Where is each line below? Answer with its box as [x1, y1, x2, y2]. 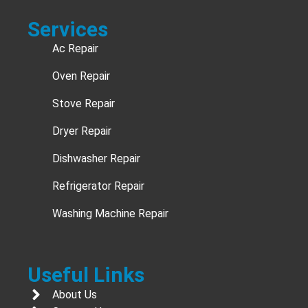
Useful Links [27, 263, 144, 287]
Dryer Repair [52, 124, 112, 138]
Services [27, 17, 108, 42]
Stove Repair [52, 97, 115, 111]
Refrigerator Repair [52, 179, 145, 193]
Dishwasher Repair [52, 152, 141, 166]
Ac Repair [52, 42, 99, 56]
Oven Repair [52, 69, 111, 83]
